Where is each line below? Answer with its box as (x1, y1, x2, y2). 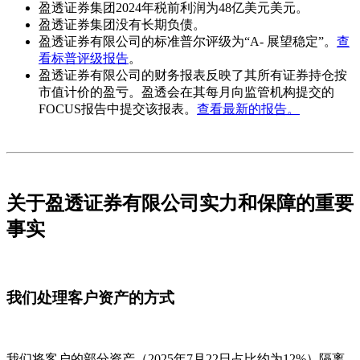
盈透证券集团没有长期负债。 (39, 18, 206, 32)
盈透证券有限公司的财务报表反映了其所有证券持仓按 (39, 68, 347, 83)
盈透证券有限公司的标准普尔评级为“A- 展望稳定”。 (39, 35, 337, 49)
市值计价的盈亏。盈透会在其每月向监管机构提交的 (39, 85, 334, 100)
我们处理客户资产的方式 (6, 288, 174, 306)
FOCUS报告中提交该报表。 (39, 102, 197, 117)
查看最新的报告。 (197, 102, 300, 117)
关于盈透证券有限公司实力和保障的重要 (6, 193, 354, 215)
